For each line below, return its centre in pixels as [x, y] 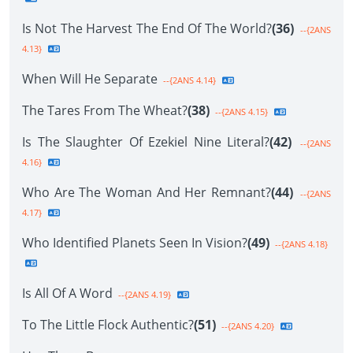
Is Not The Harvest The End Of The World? [147, 28]
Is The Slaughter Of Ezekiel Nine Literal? [146, 142]
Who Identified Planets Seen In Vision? [135, 243]
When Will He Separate [90, 79]
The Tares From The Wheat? [105, 110]
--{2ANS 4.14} [188, 80]
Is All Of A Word [67, 293]
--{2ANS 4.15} [240, 111]
